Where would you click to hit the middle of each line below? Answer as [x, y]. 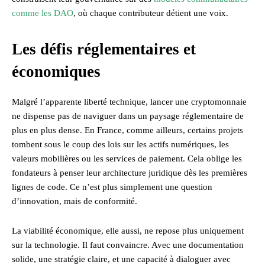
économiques [56, 71]
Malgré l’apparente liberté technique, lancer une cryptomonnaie [129, 101]
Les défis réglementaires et [104, 49]
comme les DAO [43, 13]
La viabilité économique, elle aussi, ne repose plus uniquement [128, 230]
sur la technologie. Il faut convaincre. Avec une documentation [128, 245]
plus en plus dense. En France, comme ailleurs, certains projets [127, 130]
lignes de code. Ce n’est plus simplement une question [112, 187]
